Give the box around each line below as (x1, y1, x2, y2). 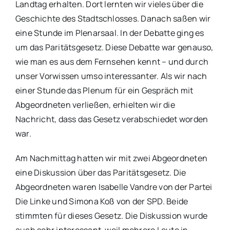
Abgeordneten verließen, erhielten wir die (15, 99, 175, 110)
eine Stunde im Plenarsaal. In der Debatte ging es (15, 27, 204, 39)
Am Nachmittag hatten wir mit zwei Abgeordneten (15, 152, 208, 164)
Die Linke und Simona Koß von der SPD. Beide (15, 195, 188, 207)
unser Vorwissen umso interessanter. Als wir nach (15, 70, 207, 82)
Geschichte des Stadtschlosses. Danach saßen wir (15, 12, 211, 24)
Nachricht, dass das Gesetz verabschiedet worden (15, 113, 208, 125)
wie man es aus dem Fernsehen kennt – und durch (15, 55, 209, 67)
